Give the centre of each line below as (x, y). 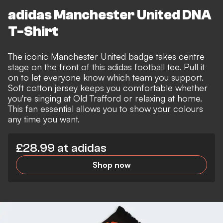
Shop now (111, 165)
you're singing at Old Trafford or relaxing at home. (105, 98)
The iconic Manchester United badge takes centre (106, 56)
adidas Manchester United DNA (110, 15)
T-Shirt (33, 32)
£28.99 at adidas (61, 148)
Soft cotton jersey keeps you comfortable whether (108, 88)
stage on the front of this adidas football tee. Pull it (106, 67)
